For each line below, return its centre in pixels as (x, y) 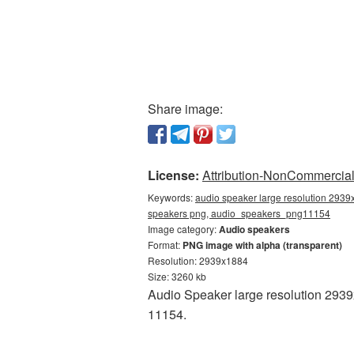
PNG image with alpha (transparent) (262, 245)
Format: (165, 245)
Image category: (183, 229)
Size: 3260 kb (177, 276)
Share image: (185, 109)
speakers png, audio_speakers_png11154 (239, 213)
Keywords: (171, 197)
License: (173, 175)
